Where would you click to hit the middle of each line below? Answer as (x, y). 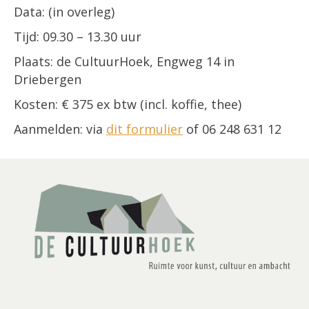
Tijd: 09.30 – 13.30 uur (78, 37)
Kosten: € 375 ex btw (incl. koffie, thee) (128, 104)
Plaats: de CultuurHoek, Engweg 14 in (124, 62)
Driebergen (48, 80)
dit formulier (144, 129)
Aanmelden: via (60, 129)
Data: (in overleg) (64, 12)
